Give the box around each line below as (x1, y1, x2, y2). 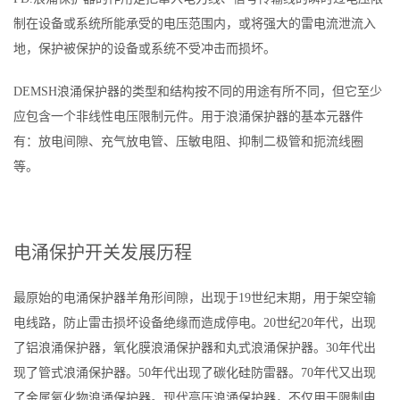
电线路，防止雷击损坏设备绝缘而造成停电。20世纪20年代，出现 (13, 316, 376, 329)
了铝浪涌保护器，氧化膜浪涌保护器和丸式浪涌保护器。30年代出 (13, 341, 376, 354)
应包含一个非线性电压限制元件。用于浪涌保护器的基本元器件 (13, 110, 363, 123)
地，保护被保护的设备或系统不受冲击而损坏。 (13, 42, 279, 55)
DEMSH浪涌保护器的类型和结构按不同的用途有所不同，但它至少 (13, 85, 382, 98)
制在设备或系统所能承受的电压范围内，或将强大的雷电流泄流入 (13, 17, 376, 30)
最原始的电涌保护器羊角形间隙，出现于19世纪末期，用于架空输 (13, 291, 376, 304)
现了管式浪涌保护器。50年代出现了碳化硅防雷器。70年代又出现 (13, 366, 376, 379)
